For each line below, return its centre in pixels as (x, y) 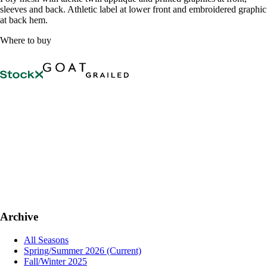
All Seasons (46, 240)
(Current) (124, 250)
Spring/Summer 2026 (65, 250)
